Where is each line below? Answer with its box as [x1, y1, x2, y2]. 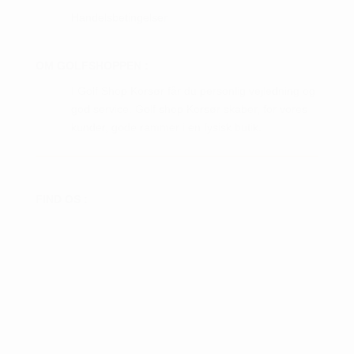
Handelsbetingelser [70, 11, 168, 24]
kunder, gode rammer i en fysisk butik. [70, 121, 262, 134]
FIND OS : [35, 193, 88, 206]
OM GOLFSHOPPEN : [35, 59, 149, 73]
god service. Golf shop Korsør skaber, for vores [70, 103, 307, 116]
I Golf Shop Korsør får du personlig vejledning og [70, 85, 315, 98]
